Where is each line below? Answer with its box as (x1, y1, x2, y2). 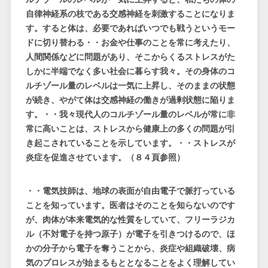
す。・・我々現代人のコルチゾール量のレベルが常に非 (25, 109, 235, 120)
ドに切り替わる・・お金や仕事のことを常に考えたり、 (25, 38, 235, 48)
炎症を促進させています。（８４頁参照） (25, 153, 185, 163)
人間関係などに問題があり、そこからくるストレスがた (25, 52, 235, 62)
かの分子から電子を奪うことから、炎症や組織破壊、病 (25, 243, 235, 254)
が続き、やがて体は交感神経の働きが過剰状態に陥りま (25, 95, 235, 105)
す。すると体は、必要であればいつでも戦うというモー (25, 23, 235, 33)
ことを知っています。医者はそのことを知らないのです (25, 200, 235, 211)
